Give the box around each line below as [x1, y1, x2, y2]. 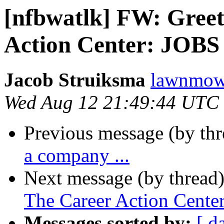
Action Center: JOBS [4, 31, 219, 57]
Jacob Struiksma [4, 69, 150, 91]
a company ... [24, 144, 129, 166]
